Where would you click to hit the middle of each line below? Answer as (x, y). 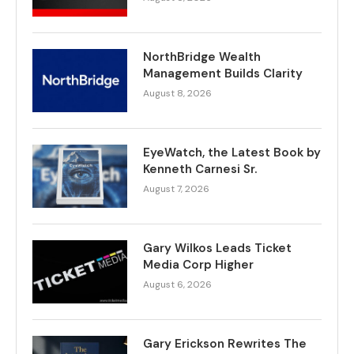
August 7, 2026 (176, 189)
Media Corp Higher (198, 265)
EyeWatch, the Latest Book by (232, 153)
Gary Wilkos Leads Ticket (217, 249)
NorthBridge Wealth (202, 57)
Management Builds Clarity (223, 74)
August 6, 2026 (177, 285)
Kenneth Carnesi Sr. (201, 169)
